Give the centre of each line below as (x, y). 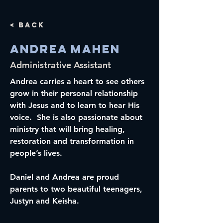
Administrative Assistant (60, 65)
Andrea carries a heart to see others (78, 81)
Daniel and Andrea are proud (66, 177)
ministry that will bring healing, (69, 129)
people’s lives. (36, 153)
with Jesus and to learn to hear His (76, 105)
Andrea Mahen (65, 49)
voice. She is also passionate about (77, 117)
